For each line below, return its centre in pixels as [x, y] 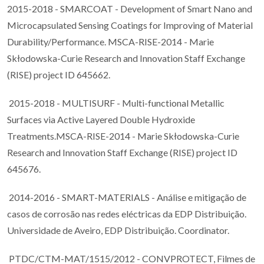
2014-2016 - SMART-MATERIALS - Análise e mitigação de [127, 197]
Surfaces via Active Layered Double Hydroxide [101, 120]
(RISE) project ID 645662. [59, 75]
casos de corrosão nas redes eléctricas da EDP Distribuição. [127, 214]
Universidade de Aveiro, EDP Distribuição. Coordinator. [118, 230]
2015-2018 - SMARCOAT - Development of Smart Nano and [130, 9]
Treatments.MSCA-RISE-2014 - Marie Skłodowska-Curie [123, 136]
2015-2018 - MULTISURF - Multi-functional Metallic [116, 103]
